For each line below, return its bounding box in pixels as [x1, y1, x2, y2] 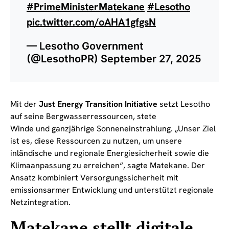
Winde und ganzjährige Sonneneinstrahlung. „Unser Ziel [10, 123, 216, 134]
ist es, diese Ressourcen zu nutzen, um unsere [10, 135, 182, 146]
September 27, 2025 [101, 52, 201, 65]
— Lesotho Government [27, 39, 144, 52]
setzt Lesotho [157, 98, 210, 109]
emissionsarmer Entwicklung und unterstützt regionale [10, 184, 214, 195]
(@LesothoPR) [27, 52, 101, 65]
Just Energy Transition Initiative [39, 98, 157, 109]
